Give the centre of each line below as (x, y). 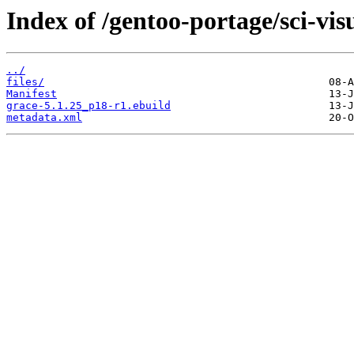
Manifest (32, 94)
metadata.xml (44, 118)
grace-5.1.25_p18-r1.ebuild (88, 106)
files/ (25, 82)
